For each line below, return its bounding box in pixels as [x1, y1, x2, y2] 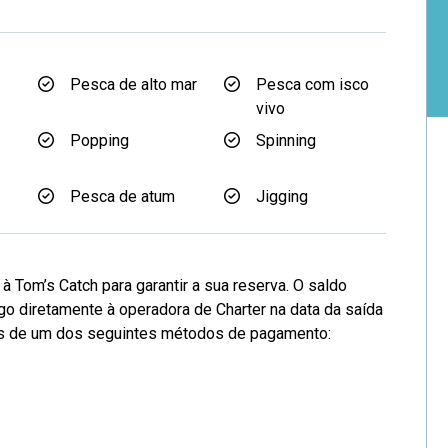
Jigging [256, 187, 308, 206]
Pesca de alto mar [70, 75, 197, 94]
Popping [70, 131, 129, 150]
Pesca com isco [256, 75, 369, 94]
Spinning [256, 131, 316, 150]
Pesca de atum [70, 187, 175, 206]
